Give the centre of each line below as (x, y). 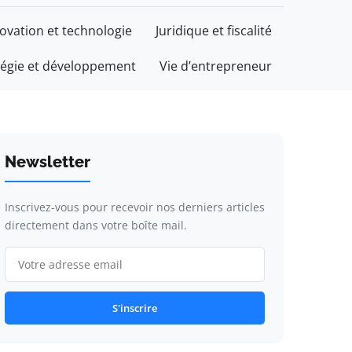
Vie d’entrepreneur (216, 66)
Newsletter (47, 162)
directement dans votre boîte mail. (95, 225)
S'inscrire (134, 308)
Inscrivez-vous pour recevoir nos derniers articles (134, 207)
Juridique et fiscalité (214, 31)
